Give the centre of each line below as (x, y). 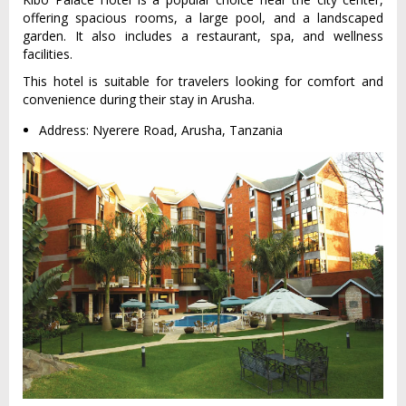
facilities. (48, 54)
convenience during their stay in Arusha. (139, 100)
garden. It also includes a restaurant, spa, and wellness (203, 36)
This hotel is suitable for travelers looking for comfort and (203, 82)
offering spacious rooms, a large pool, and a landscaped (203, 18)
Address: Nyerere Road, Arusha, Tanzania (161, 130)
